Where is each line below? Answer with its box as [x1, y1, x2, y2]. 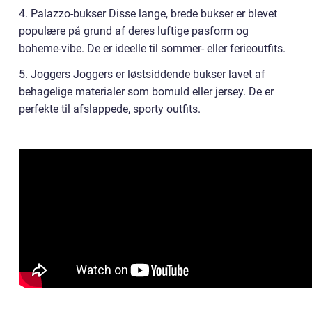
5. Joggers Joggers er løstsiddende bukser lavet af [19, 67, 265, 81]
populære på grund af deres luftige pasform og [19, 24, 249, 38]
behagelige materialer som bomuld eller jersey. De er [19, 84, 274, 98]
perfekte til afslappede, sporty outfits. [19, 102, 201, 116]
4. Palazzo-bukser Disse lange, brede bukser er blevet [19, 6, 277, 20]
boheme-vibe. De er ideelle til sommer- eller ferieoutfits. [19, 41, 286, 55]
